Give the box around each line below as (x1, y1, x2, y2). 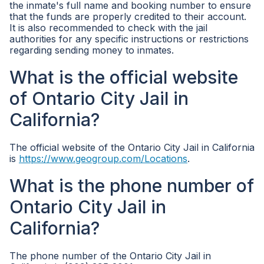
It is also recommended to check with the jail (9, 22, 207, 34)
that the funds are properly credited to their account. (9, 11, 246, 22)
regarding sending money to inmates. (9, 44, 174, 56)
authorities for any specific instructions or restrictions (9, 33, 249, 45)
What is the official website (9, 67, 238, 88)
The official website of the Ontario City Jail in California (9, 141, 255, 153)
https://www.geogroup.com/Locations (19, 153, 187, 164)
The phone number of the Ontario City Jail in (9, 250, 211, 262)
